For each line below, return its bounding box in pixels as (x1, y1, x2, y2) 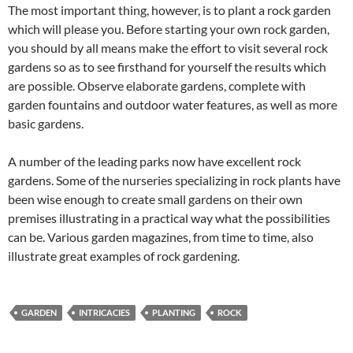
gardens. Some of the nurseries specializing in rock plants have (8, 172, 340, 188)
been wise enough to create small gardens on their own (8, 191, 303, 206)
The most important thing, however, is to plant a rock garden (8, 2, 331, 17)
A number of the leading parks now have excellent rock (8, 153, 301, 169)
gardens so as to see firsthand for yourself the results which (8, 58, 326, 74)
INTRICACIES (79, 307, 130, 318)
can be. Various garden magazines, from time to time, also (8, 229, 314, 244)
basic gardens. (8, 115, 84, 131)
